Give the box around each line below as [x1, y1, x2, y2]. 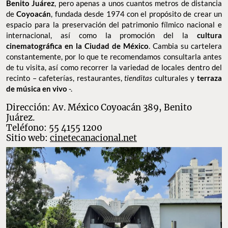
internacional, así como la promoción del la [6, 30, 197, 40]
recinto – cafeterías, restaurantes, [6, 73, 125, 82]
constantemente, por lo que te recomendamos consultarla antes [6, 51, 222, 61]
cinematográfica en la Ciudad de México [6, 41, 149, 50]
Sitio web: [6, 132, 50, 144]
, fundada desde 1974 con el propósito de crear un [51, 9, 222, 18]
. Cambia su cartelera [149, 41, 222, 50]
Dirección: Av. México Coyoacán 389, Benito [6, 101, 192, 113]
